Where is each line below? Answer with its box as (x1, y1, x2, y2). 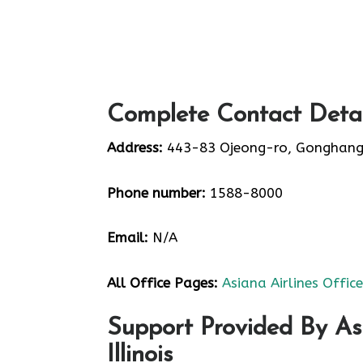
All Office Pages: (107, 274, 218, 291)
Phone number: (107, 184, 206, 201)
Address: (107, 139, 163, 156)
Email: (107, 229, 148, 246)
